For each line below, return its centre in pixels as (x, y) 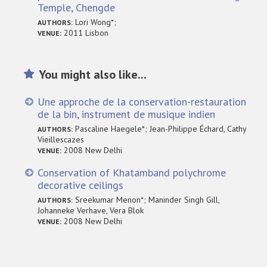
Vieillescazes (61, 139)
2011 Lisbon (85, 32)
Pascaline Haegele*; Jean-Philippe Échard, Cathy (160, 128)
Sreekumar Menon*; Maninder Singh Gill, (146, 199)
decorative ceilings (81, 185)
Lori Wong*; (95, 22)
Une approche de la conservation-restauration (142, 101)
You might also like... (93, 74)
